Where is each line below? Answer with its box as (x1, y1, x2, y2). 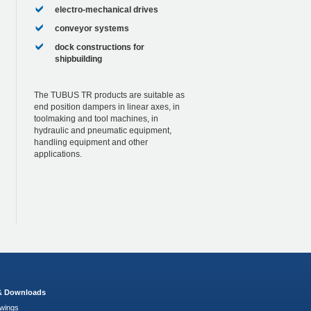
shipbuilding (54, 54, 102, 65)
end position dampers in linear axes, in (33, 102, 180, 112)
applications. (33, 149, 82, 160)
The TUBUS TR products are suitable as (33, 90, 185, 101)
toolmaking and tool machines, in (33, 114, 158, 124)
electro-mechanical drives (54, 5, 158, 15)
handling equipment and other (33, 137, 148, 148)
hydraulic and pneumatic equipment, (33, 126, 171, 136)
